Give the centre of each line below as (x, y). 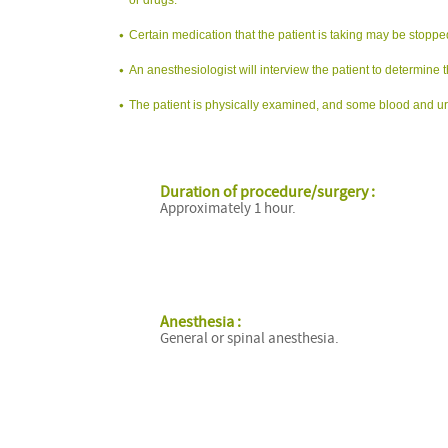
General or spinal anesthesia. (249, 339)
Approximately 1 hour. (227, 208)
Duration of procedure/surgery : (267, 191)
